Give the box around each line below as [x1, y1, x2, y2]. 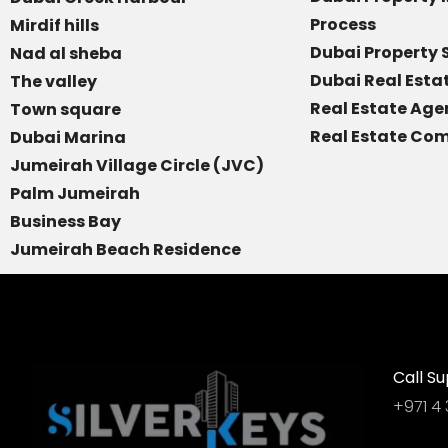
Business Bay [10, 210, 121, 233]
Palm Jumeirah [10, 182, 140, 205]
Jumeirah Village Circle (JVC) [10, 154, 267, 177]
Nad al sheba [10, 42, 122, 65]
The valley [10, 70, 97, 93]
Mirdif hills [10, 14, 99, 37]
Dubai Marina [10, 126, 129, 149]
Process [310, 13, 376, 36]
